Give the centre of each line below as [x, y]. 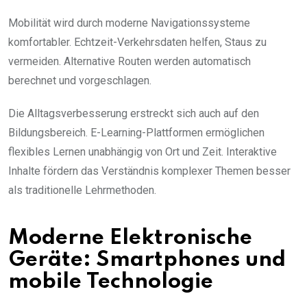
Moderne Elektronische [130, 238]
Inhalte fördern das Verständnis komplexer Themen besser [149, 171]
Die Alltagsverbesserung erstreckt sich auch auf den [134, 113]
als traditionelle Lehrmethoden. [82, 190]
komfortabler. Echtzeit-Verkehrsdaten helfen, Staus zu [137, 42]
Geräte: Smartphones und [147, 260]
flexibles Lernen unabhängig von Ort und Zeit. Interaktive [143, 151]
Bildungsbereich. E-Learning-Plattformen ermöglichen [136, 132]
